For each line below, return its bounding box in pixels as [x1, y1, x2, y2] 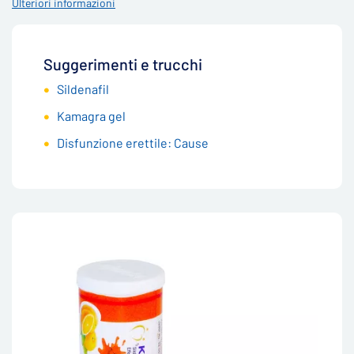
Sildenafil [57, 81, 109, 96]
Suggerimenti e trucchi [43, 55, 202, 73]
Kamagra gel [57, 108, 126, 123]
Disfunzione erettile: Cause [57, 135, 209, 150]
